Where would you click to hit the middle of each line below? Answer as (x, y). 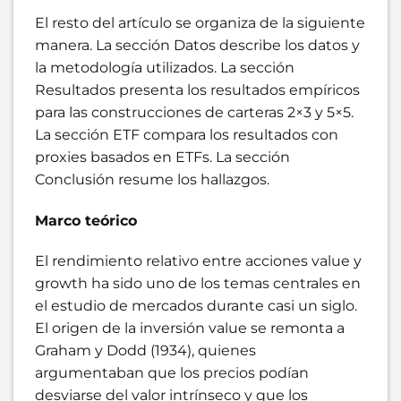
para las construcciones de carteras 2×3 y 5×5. (194, 112)
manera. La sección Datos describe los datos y (197, 45)
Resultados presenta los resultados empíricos (197, 90)
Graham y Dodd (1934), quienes (145, 351)
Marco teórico (86, 220)
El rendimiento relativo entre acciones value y (198, 261)
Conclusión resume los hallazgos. (152, 179)
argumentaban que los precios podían (172, 373)
